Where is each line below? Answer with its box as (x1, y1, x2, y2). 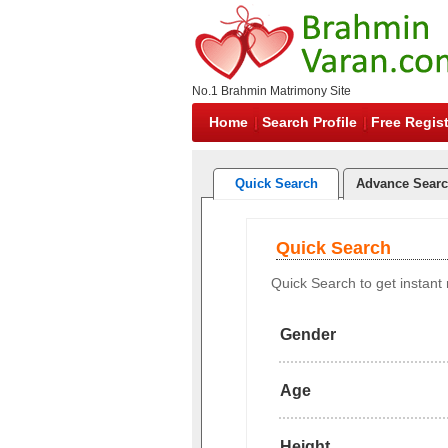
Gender (280, 326, 336, 344)
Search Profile (262, 114, 357, 130)
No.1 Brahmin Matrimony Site (192, 84, 351, 98)
